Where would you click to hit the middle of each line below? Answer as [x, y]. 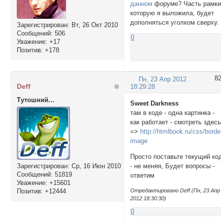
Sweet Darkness [155, 104]
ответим [143, 176]
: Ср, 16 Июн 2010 [94, 166]
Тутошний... [35, 100]
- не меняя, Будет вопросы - [173, 166]
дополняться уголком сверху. [175, 23]
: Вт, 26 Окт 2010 [92, 25]
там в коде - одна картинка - [173, 113]
